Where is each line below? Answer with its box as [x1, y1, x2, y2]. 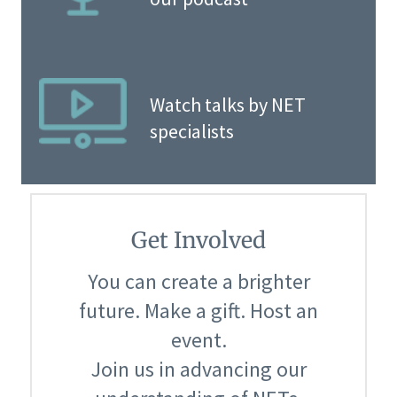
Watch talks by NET [149, 92, 306, 118]
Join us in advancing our [90, 355, 307, 384]
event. [170, 326, 227, 354]
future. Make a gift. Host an [79, 297, 318, 325]
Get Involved [131, 225, 266, 254]
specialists [149, 119, 234, 144]
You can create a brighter [87, 268, 310, 296]
